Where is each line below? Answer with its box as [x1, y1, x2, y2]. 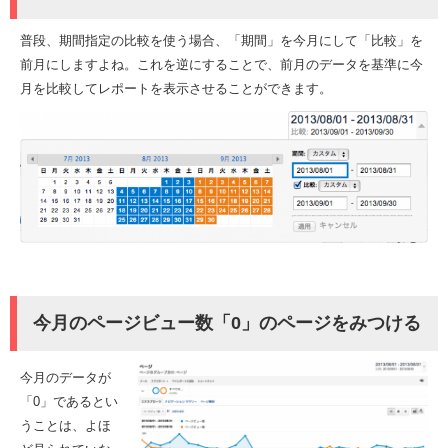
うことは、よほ [20, 418, 111, 434]
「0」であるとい [20, 394, 118, 410]
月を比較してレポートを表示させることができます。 [20, 80, 332, 96]
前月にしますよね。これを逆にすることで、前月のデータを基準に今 [20, 56, 423, 72]
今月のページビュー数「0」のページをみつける [33, 312, 422, 333]
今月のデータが [20, 370, 111, 386]
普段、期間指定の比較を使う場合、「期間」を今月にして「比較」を [20, 32, 423, 48]
